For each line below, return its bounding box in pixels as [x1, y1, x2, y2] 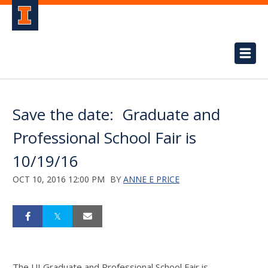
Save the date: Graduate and [13, 103, 220, 125]
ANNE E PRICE [123, 173, 179, 185]
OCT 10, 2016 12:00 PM [13, 173, 105, 185]
